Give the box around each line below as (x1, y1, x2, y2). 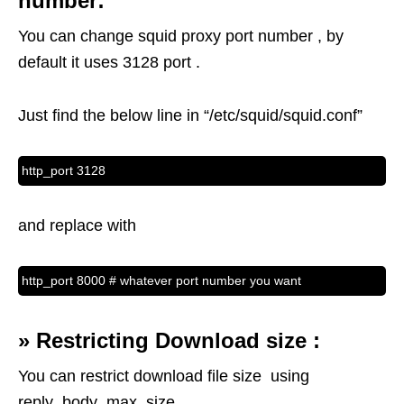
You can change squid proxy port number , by (18, 27, 344, 46)
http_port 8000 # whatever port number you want (22, 273, 301, 289)
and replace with (18, 216, 136, 235)
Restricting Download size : (36, 328, 320, 353)
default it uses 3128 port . (18, 53, 200, 72)
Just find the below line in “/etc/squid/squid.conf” (18, 106, 363, 125)
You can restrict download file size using (18, 367, 309, 386)
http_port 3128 (22, 163, 106, 179)
